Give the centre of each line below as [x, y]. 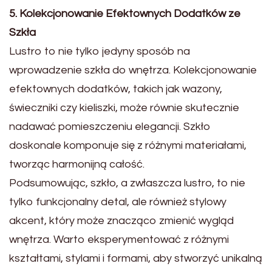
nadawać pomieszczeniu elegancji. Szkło [110, 126]
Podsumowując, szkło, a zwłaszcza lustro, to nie [127, 183]
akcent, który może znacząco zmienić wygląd [121, 220]
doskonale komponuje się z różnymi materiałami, [128, 145]
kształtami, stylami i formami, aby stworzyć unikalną [136, 258]
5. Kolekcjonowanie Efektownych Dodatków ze [125, 13]
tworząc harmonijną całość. [77, 164]
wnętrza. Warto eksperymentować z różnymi [119, 239]
